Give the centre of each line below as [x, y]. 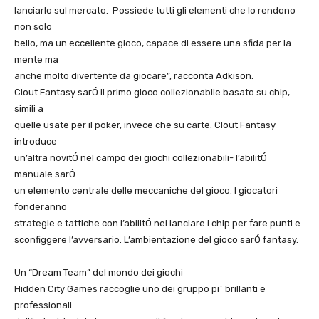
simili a [29, 109]
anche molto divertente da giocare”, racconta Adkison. [134, 76]
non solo [33, 27]
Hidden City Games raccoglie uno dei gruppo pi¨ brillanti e [140, 289]
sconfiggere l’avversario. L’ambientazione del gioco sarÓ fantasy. [156, 240]
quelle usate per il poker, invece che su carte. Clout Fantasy [145, 125]
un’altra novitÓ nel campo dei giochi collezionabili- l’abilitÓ [141, 158]
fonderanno [41, 207]
